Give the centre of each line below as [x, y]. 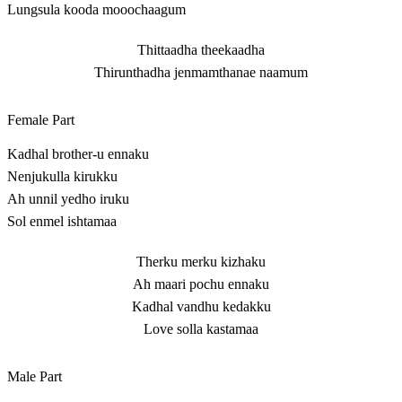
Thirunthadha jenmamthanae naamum [201, 73]
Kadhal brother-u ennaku [78, 154]
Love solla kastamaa [201, 329]
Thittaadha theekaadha [201, 50]
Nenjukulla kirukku [62, 177]
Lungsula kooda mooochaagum [96, 10]
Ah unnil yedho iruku [68, 199]
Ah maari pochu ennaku [201, 284]
